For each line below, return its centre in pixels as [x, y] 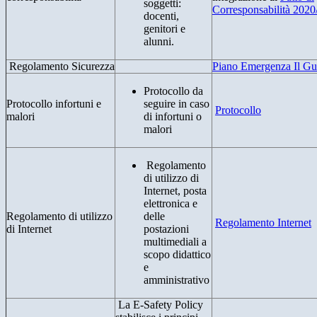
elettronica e [171, 204]
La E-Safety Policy [159, 305]
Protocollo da [173, 91]
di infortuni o [173, 117]
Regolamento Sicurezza [60, 67]
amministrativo [177, 280]
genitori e [165, 29]
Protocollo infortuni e [54, 104]
